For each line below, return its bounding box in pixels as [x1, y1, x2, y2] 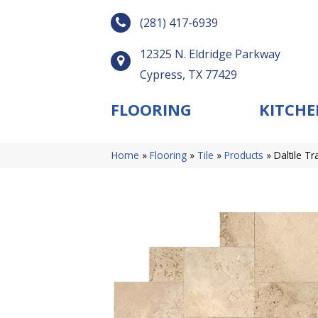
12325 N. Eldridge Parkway [140, 46, 280, 62]
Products [224, 148, 263, 162]
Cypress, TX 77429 [140, 67, 237, 82]
